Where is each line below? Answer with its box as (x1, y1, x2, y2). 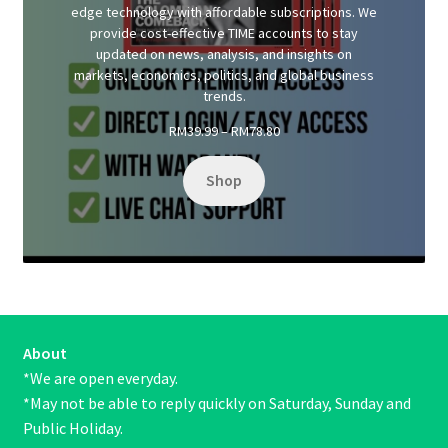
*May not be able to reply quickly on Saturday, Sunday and (22, 392, 411, 413)
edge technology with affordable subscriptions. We (71, 2, 377, 21)
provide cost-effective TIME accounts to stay (90, 23, 358, 42)
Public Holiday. (22, 417, 123, 438)
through (278, 171, 326, 190)
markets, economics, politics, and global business (74, 65, 374, 84)
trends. (202, 86, 246, 105)
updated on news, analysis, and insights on (96, 44, 352, 63)
